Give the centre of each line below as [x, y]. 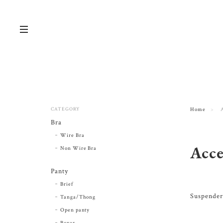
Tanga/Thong [78, 197]
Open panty [75, 210]
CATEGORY [65, 109]
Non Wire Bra [78, 148]
